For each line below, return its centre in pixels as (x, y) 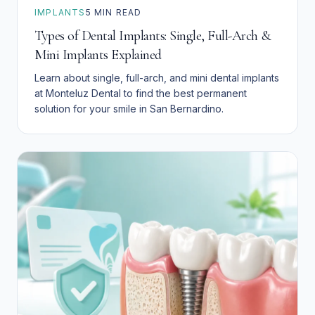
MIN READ (116, 13)
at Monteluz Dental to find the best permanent (141, 94)
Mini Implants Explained (98, 55)
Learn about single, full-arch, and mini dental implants (157, 78)
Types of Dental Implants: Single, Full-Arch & (153, 36)
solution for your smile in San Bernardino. (129, 109)
